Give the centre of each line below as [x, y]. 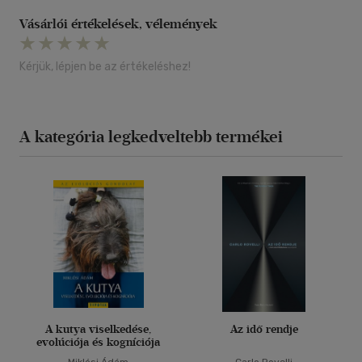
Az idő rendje [264, 330]
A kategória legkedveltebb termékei [151, 137]
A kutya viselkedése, [98, 330]
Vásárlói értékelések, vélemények [118, 24]
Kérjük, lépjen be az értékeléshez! [105, 67]
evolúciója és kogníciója [98, 343]
